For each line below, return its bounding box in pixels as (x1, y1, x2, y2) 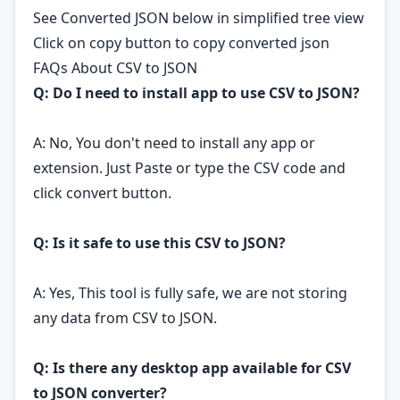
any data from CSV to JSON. (33, 308, 217, 328)
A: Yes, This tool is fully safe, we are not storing (33, 283, 347, 303)
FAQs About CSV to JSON (33, 58, 197, 78)
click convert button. (33, 183, 171, 203)
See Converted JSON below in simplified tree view (33, 8, 364, 28)
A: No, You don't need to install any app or (33, 133, 315, 153)
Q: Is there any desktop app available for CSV (33, 358, 351, 378)
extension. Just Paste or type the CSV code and (33, 158, 346, 178)
